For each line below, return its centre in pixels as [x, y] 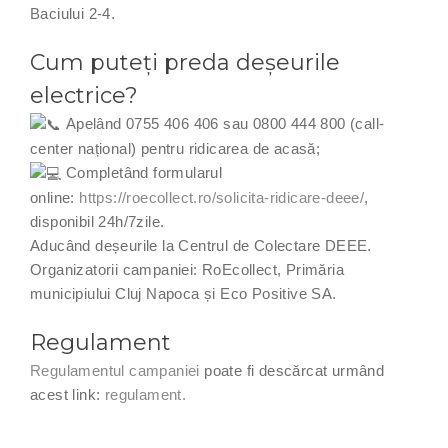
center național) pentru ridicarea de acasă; [175, 149]
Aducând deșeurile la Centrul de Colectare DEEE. [201, 246]
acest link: [67, 395]
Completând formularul [142, 173]
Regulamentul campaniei [115, 371]
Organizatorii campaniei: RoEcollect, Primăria [187, 270]
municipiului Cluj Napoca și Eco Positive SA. [183, 294]
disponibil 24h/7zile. [97, 222]
